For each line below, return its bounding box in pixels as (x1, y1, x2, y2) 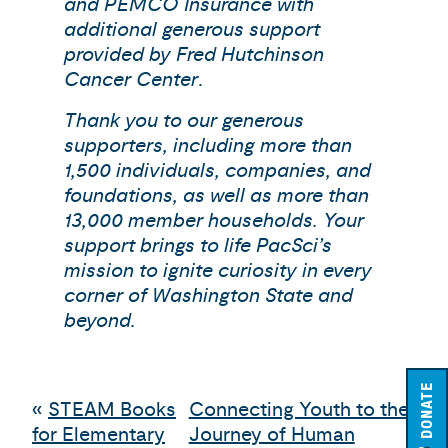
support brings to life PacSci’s (64, 233, 332, 259)
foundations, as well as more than (64, 183, 369, 209)
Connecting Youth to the (188, 397, 409, 423)
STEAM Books (48, 397, 176, 423)
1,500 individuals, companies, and (64, 158, 371, 184)
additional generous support (64, 17, 320, 43)
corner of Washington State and (64, 283, 353, 309)
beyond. (64, 308, 136, 334)
